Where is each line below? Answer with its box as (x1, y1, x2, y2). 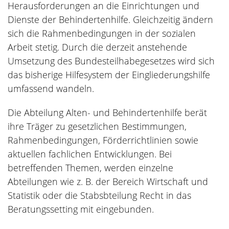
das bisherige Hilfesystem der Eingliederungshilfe (8, 68, 210, 81)
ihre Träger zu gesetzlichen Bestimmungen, (8, 120, 187, 132)
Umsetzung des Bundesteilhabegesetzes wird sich (8, 54, 215, 67)
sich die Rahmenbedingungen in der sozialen (8, 27, 196, 39)
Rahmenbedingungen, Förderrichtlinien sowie (8, 133, 198, 146)
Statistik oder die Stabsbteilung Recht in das (8, 189, 191, 201)
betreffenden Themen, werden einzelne (8, 161, 173, 174)
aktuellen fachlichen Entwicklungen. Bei (8, 147, 172, 160)
